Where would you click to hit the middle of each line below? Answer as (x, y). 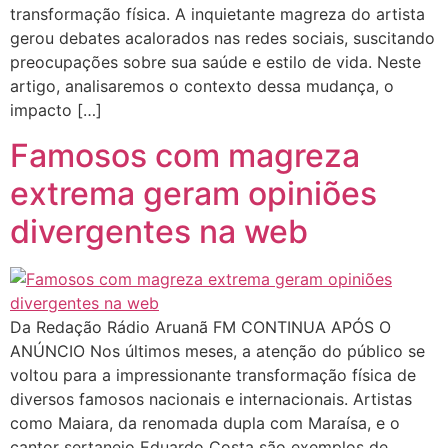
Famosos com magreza (185, 155)
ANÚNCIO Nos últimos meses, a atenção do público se (217, 350)
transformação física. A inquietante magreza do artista (217, 14)
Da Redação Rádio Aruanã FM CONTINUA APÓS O (200, 326)
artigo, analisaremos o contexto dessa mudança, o (202, 86)
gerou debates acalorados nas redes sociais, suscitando (222, 38)
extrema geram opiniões (193, 193)
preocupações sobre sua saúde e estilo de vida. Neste (215, 62)
